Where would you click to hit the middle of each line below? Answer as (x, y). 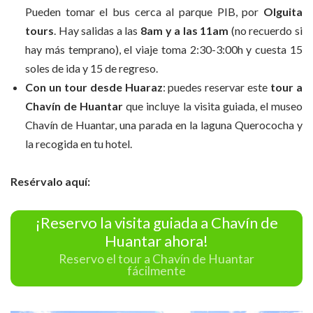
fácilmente (156, 270)
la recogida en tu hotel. (79, 143)
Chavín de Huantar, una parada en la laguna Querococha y (164, 124)
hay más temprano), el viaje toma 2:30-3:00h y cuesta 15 (164, 49)
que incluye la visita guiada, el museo (214, 105)
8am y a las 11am (183, 30)
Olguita (283, 11)
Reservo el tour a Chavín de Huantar (156, 259)
